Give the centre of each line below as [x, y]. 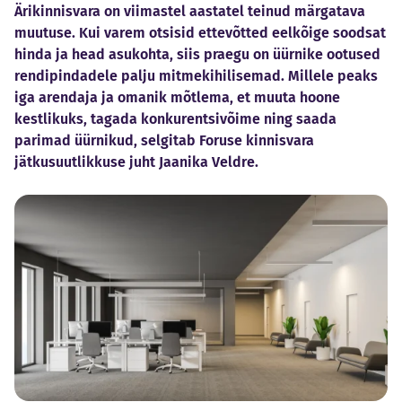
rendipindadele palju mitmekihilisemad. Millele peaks [196, 76]
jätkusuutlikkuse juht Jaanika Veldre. [136, 162]
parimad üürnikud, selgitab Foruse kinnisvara [164, 140]
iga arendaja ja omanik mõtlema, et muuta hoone [177, 97]
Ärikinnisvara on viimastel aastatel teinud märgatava [190, 11]
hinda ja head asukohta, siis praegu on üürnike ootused [197, 54]
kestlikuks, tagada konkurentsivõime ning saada [175, 119]
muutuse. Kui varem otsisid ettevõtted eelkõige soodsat [200, 33]
